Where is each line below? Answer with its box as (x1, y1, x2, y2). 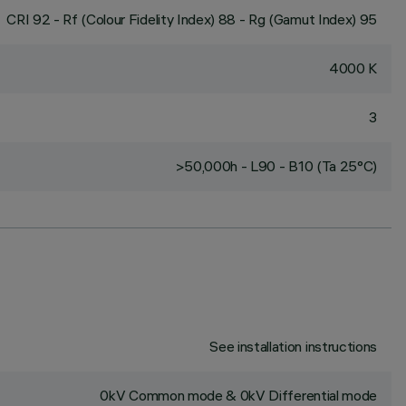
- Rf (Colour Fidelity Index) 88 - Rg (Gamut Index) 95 (50, 10, 377, 28)
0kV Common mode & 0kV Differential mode (100, 386, 377, 404)
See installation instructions (209, 337, 377, 355)
